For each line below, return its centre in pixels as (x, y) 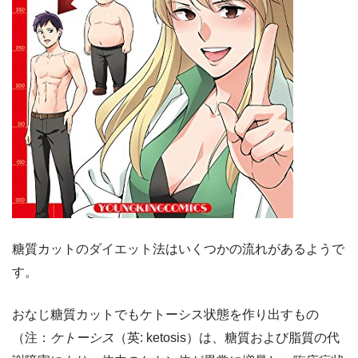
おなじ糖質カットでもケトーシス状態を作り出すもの (165, 315)
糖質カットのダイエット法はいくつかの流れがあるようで (178, 249)
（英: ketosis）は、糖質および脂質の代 (227, 338)
